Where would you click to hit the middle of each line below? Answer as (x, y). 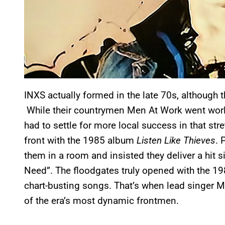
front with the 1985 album (80, 140)
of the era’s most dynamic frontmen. (101, 200)
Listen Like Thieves (176, 140)
